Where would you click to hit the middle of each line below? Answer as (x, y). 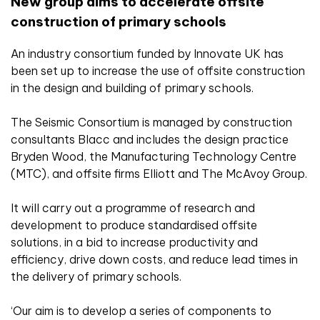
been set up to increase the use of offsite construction (158, 71)
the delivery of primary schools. (96, 277)
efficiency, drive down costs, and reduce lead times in (154, 260)
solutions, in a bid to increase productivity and (134, 242)
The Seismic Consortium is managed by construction (151, 122)
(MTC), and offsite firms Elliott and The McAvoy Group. (159, 174)
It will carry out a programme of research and (133, 208)
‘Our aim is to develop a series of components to (141, 311)
